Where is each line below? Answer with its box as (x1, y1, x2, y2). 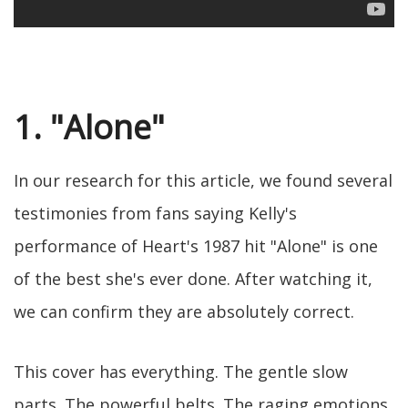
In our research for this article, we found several (14, 169, 393, 192)
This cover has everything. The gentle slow (14, 361, 348, 383)
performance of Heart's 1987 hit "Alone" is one (14, 235, 378, 258)
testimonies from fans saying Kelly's (14, 202, 297, 225)
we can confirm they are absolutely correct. (14, 301, 354, 323)
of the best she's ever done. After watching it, (14, 268, 372, 291)
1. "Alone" (14, 105, 165, 150)
